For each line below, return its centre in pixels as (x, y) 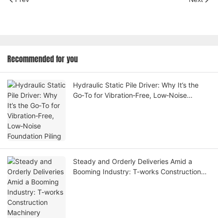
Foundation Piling (100, 106)
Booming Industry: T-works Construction (137, 172)
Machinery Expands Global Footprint (130, 182)
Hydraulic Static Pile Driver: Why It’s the (136, 85)
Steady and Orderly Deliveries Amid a (133, 162)
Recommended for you (43, 59)
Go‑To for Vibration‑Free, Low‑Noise (130, 95)
